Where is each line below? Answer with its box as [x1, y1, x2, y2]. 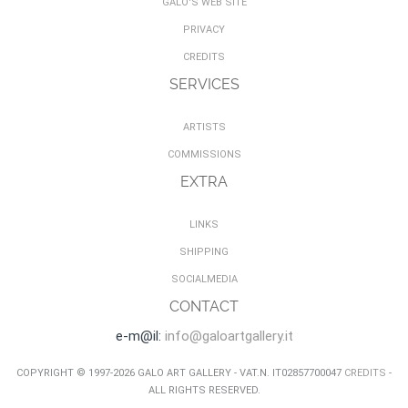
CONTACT [169, 298, 239, 315]
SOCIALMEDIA [170, 273, 238, 285]
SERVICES [168, 76, 240, 93]
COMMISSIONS [167, 148, 241, 160]
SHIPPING [179, 246, 229, 258]
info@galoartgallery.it [164, 328, 293, 344]
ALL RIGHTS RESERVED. [148, 384, 260, 396]
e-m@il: [115, 328, 165, 344]
